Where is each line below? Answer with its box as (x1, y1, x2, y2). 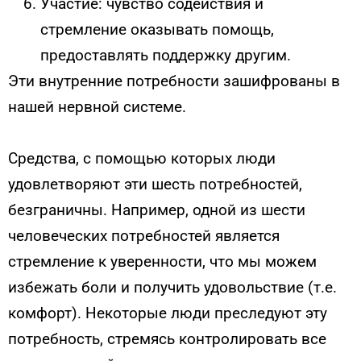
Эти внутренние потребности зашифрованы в (8, 71, 340, 90)
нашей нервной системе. (8, 97, 186, 116)
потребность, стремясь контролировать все (8, 329, 326, 348)
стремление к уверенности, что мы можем (8, 251, 317, 271)
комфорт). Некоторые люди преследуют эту (8, 303, 327, 322)
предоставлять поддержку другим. (40, 45, 291, 64)
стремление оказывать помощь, (40, 19, 274, 39)
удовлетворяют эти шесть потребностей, (8, 174, 302, 193)
